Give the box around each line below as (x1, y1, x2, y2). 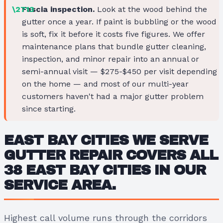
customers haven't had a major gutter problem (22, 91, 204, 101)
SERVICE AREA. (4, 177, 115, 193)
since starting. (22, 104, 76, 113)
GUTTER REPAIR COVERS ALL (4, 147, 218, 163)
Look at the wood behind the (95, 4, 207, 14)
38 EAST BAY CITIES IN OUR (4, 162, 206, 178)
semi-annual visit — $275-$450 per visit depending (22, 66, 217, 76)
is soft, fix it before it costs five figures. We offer (22, 29, 205, 39)
